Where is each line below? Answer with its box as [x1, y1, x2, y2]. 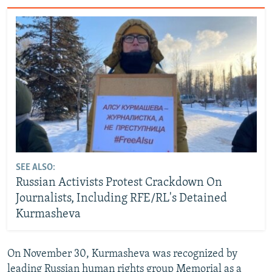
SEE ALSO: [15, 162, 55, 172]
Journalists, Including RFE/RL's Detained [15, 192, 227, 205]
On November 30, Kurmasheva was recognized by [7, 248, 237, 260]
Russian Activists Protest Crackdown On [15, 176, 222, 189]
